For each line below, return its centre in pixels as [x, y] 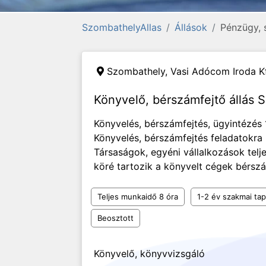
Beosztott [115, 218]
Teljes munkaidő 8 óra [138, 197]
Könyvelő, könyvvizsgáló [149, 254]
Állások [191, 27]
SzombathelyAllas [122, 27]
